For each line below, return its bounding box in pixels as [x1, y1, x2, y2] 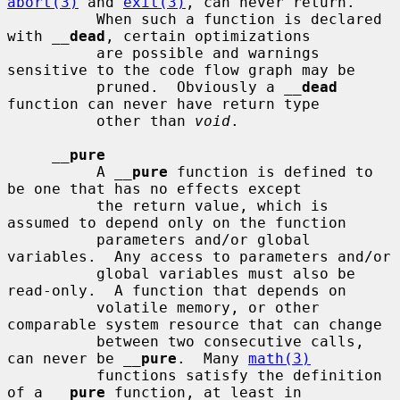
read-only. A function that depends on [7, 281, 346, 299]
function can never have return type [7, 95, 320, 112]
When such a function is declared [7, 10, 96, 28]
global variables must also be [7, 264, 96, 282]
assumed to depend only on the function [7, 213, 346, 231]
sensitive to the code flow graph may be [7, 61, 355, 79]
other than [96, 112, 195, 129]
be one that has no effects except [7, 179, 302, 197]
